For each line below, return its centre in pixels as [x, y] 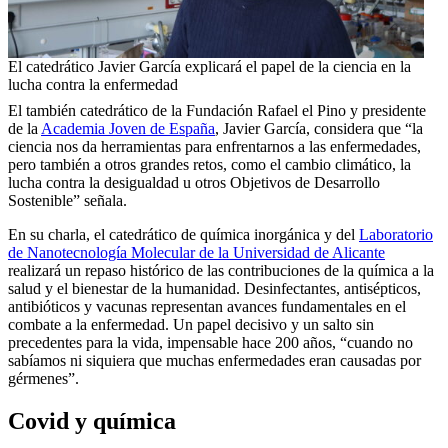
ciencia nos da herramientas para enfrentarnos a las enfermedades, [214, 147]
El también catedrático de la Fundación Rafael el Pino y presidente [217, 111]
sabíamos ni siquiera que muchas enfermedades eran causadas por [214, 361]
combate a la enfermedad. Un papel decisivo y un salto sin [191, 325]
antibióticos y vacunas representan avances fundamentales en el [207, 307]
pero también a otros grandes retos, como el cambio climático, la [209, 165]
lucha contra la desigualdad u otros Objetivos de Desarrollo [194, 183]
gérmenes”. [43, 379]
